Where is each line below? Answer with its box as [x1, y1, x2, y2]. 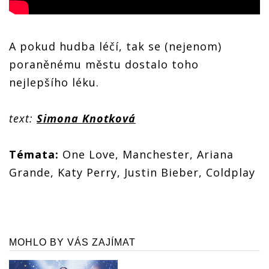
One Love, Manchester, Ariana [59, 147, 234, 162]
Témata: [9, 147, 59, 162]
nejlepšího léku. [9, 74, 99, 89]
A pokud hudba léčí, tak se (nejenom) [9, 38, 222, 53]
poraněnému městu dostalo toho [9, 56, 199, 71]
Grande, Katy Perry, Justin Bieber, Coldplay [9, 165, 255, 180]
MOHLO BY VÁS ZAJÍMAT [9, 237, 136, 247]
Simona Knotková [37, 110, 136, 125]
